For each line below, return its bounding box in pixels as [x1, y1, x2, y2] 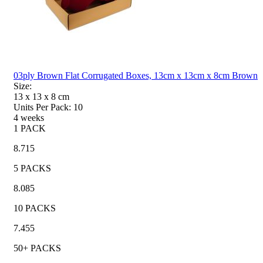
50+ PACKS [14, 242, 61, 253]
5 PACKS [14, 163, 51, 173]
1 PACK [14, 123, 46, 133]
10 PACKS [14, 203, 56, 213]
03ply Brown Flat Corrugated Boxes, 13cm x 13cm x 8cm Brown [14, 70, 258, 80]
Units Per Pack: [14, 102, 71, 112]
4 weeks [14, 112, 44, 123]
